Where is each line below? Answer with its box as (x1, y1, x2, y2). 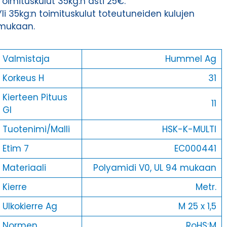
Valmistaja (2, 53, 50, 65)
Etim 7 (2, 142, 29, 155)
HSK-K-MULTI (162, 123, 216, 136)
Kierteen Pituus (2, 91, 67, 104)
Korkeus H (2, 72, 44, 85)
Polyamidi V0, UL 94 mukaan (93, 162, 216, 174)
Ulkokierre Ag (2, 200, 57, 213)
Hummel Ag (165, 53, 216, 65)
